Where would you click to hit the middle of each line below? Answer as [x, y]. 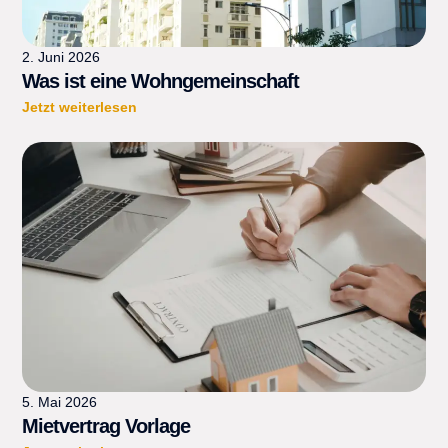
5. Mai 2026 [60, 402]
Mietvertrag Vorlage [106, 426]
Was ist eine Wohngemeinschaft [161, 81]
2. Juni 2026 [61, 57]
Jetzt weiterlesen [80, 107]
